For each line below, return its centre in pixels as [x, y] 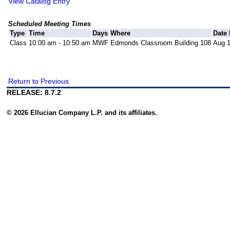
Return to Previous [39, 81]
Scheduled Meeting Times [50, 24]
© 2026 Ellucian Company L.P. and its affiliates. [82, 112]
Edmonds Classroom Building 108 [161, 43]
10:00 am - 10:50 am [60, 43]
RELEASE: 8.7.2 [34, 92]
